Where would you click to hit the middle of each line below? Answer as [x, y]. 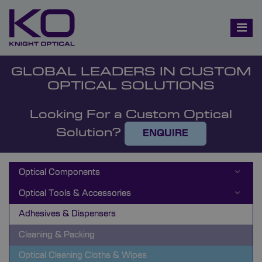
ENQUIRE [165, 134]
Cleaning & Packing [57, 235]
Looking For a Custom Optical [131, 115]
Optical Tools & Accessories [75, 194]
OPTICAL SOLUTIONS [131, 86]
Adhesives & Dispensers [67, 214]
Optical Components [59, 173]
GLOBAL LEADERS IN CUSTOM [131, 72]
